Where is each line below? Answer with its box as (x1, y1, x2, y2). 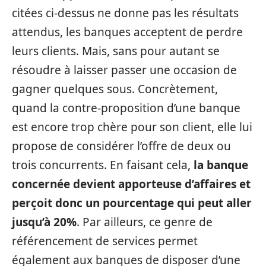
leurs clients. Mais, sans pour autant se (12, 43, 220, 59)
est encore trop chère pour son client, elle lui (12, 119, 252, 135)
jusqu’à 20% (12, 214, 77, 230)
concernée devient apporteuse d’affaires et (12, 176, 251, 192)
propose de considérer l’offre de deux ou (12, 138, 231, 154)
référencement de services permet (12, 233, 198, 249)
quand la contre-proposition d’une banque (12, 100, 240, 116)
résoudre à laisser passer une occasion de (12, 62, 237, 78)
